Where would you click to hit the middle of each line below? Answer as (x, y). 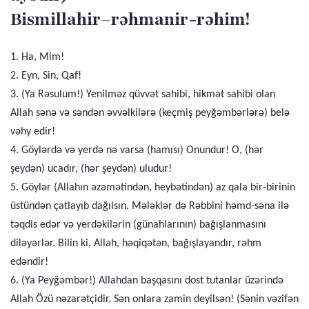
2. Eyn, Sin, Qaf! (46, 76)
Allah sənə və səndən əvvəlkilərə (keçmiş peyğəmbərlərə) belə (150, 113)
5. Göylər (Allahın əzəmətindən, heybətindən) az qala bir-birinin (153, 188)
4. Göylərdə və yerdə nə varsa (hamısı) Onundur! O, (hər (137, 150)
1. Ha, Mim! (37, 57)
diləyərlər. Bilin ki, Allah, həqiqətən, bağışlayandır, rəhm (136, 243)
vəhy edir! (33, 132)
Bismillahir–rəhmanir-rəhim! (130, 19)
